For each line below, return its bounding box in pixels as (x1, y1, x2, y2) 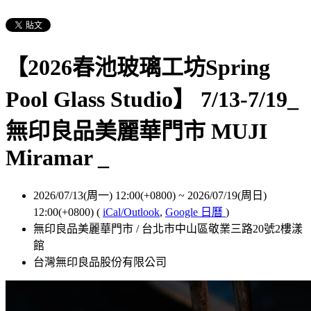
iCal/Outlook (103, 205, 160, 218)
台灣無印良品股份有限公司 (33, 255, 167, 268)
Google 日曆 (165, 205, 226, 218)
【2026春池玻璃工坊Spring (6, 55, 270, 81)
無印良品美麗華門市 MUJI (6, 119, 267, 144)
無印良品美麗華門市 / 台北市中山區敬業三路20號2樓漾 (33, 222, 303, 235)
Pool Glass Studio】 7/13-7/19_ (6, 87, 299, 112)
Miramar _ (6, 145, 109, 171)
